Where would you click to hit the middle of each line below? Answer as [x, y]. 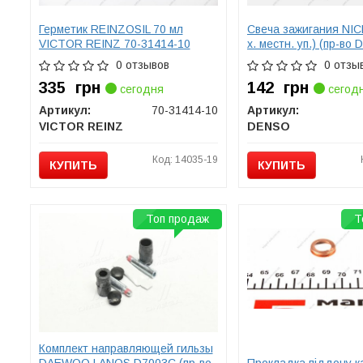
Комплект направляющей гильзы [126, 348]
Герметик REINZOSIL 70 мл [111, 29]
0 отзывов [142, 65]
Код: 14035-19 [185, 160]
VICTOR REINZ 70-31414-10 [114, 44]
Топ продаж [177, 219]
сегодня [140, 89]
